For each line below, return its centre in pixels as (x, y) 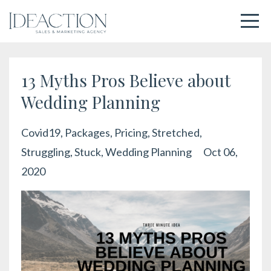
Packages (87, 132)
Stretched (176, 132)
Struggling (46, 152)
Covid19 (41, 132)
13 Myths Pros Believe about (126, 80)
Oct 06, (220, 152)
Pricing (131, 132)
